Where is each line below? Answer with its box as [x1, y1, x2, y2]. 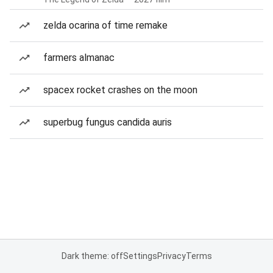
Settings [122, 251, 157, 261]
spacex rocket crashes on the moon [43, 84, 197, 96]
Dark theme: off [61, 251, 123, 261]
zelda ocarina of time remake [43, 19, 168, 31]
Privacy [157, 251, 186, 261]
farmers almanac [43, 52, 115, 63]
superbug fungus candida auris [43, 116, 172, 128]
